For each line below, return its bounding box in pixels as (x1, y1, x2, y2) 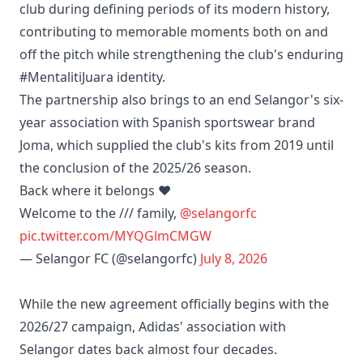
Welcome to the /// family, (19, 203, 180, 222)
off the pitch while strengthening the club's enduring (19, 45, 344, 63)
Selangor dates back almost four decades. (19, 340, 277, 358)
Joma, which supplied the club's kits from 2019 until (19, 135, 334, 154)
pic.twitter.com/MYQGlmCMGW (19, 226, 211, 245)
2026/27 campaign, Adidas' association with (19, 317, 286, 335)
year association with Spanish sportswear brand (19, 113, 315, 131)
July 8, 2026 (200, 249, 267, 267)
